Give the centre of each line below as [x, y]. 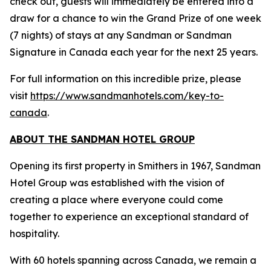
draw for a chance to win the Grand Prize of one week [135, 18]
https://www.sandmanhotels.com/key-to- [127, 96]
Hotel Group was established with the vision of [117, 183]
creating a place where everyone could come [116, 200]
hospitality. [34, 233]
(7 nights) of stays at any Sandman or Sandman [121, 35]
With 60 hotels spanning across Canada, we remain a [133, 260]
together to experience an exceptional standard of [129, 217]
